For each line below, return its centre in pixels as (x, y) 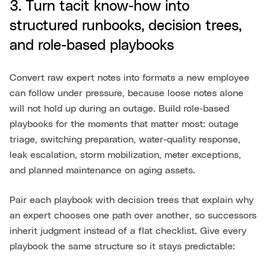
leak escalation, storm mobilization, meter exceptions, (125, 155)
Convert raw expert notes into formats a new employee (129, 78)
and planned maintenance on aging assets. (102, 171)
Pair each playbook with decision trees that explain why (132, 200)
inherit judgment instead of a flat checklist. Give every (128, 231)
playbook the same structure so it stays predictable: (122, 247)
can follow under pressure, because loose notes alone (126, 94)
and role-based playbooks (92, 46)
